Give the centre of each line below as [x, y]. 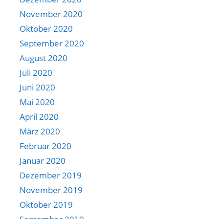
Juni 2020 [37, 87]
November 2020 [51, 14]
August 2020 [44, 58]
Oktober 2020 [46, 28]
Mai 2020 [37, 102]
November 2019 [51, 190]
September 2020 [52, 43]
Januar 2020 [43, 160]
